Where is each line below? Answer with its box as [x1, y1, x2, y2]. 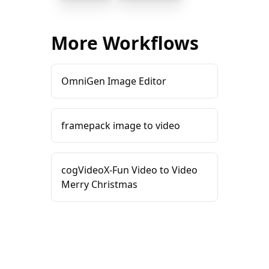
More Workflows [50, 31, 199, 55]
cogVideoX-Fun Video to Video [61, 163, 198, 177]
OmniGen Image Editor [61, 74, 166, 88]
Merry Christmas [61, 178, 138, 191]
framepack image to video [61, 119, 180, 132]
